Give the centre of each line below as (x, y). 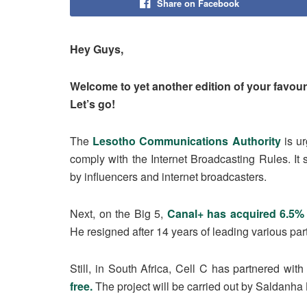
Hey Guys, (97, 49)
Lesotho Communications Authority (187, 140)
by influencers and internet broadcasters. (168, 176)
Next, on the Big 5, (119, 213)
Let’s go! (93, 103)
